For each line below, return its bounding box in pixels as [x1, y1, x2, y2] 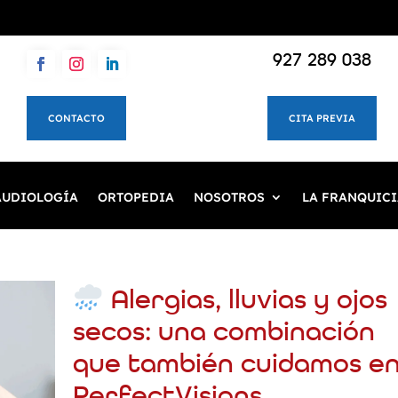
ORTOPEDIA [98, 189, 174, 205]
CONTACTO [47, 112, 105, 124]
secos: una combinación [73, 320, 376, 347]
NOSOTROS [194, 189, 265, 205]
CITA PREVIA [288, 112, 355, 124]
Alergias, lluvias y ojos [103, 288, 387, 315]
